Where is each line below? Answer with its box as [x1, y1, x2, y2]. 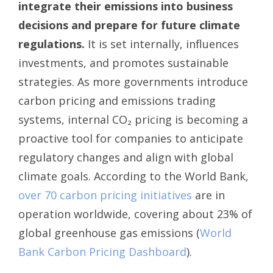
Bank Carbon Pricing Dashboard [18, 244, 186, 259]
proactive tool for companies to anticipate [18, 130, 243, 146]
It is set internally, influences [85, 36, 239, 51]
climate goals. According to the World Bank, [18, 168, 249, 183]
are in [192, 187, 225, 202]
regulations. [18, 36, 85, 51]
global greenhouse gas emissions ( [18, 225, 200, 240]
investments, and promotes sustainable [18, 55, 229, 70]
